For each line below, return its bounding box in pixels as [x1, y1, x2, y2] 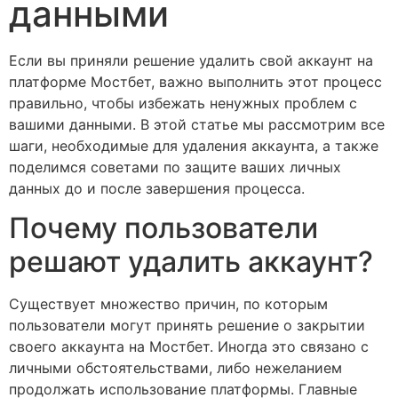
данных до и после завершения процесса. [9, 179, 305, 197]
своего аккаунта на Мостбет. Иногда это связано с [9, 338, 369, 356]
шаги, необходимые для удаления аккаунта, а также [9, 137, 378, 155]
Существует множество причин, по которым [9, 295, 328, 314]
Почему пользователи [9, 211, 318, 246]
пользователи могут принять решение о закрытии [9, 316, 365, 335]
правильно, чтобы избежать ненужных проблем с [9, 94, 357, 112]
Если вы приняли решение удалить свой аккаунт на [9, 52, 373, 69]
